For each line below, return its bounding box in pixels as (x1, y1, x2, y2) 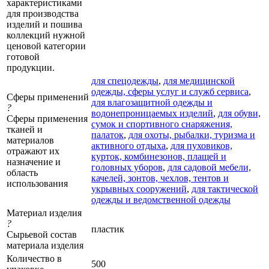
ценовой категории (7, 40, 86, 51)
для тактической (192, 183, 258, 194)
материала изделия (7, 240, 83, 250)
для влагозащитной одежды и (91, 97, 213, 107)
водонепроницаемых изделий (91, 107, 213, 118)
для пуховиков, (171, 140, 232, 151)
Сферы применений (7, 91, 89, 102)
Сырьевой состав (7, 229, 77, 240)
